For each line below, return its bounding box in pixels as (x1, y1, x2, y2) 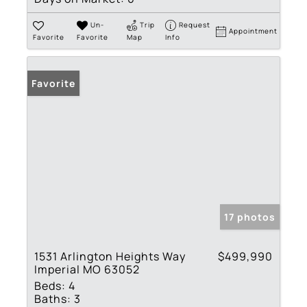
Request (179, 19, 211, 29)
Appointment (229, 25, 278, 36)
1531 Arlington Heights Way (34, 248, 186, 264)
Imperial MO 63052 (34, 261, 140, 277)
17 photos (224, 210, 275, 223)
